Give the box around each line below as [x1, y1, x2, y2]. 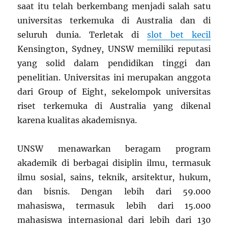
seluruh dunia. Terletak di [17, 29, 147, 40]
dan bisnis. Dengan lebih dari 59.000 [17, 186, 211, 196]
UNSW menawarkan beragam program [17, 143, 211, 154]
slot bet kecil [147, 29, 211, 40]
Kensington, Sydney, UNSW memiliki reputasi [17, 43, 211, 54]
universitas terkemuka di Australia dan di [17, 15, 211, 25]
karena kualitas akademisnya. [17, 115, 137, 125]
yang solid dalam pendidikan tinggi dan [17, 58, 211, 68]
